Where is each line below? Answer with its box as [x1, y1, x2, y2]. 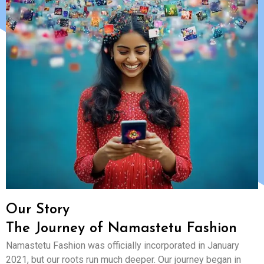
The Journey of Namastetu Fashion [6, 222, 237, 236]
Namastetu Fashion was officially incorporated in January [6, 240, 239, 251]
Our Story [6, 203, 70, 217]
